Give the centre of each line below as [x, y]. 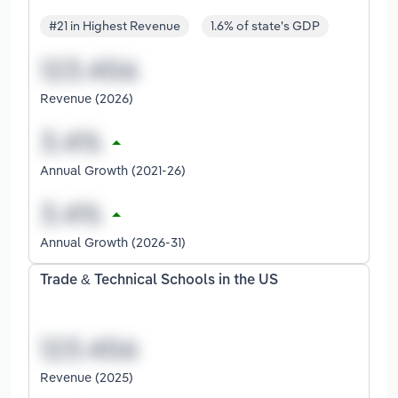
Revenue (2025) [87, 377]
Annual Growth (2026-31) [113, 243]
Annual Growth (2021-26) [113, 171]
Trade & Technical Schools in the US [159, 281]
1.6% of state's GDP [265, 26]
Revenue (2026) [87, 99]
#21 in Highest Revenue [115, 26]
